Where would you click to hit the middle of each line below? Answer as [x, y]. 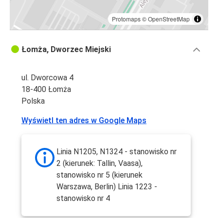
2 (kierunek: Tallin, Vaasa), [100, 163]
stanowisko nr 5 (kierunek [100, 175]
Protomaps [126, 19]
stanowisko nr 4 [83, 199]
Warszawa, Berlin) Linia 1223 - [107, 187]
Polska [33, 101]
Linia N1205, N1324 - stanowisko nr [117, 152]
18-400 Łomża [46, 90]
